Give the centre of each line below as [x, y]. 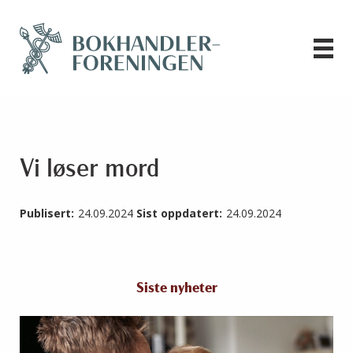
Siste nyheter [176, 289]
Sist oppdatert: [179, 214]
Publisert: [47, 214]
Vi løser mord [90, 171]
